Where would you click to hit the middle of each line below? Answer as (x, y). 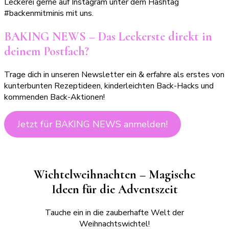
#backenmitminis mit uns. (49, 13)
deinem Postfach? (47, 51)
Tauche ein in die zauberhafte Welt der (114, 212)
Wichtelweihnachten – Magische (114, 174)
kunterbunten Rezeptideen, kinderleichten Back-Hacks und (109, 86)
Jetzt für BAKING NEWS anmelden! (92, 124)
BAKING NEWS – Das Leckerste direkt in (108, 36)
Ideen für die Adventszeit (114, 189)
